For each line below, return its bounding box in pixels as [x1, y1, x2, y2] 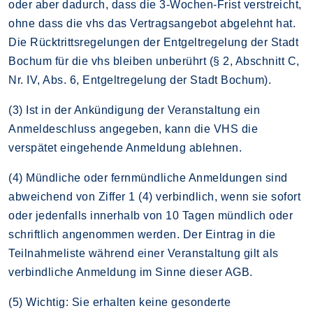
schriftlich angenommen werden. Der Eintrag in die [8, 228, 276, 240]
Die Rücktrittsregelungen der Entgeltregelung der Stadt [8, 36, 298, 48]
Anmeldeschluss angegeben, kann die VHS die [8, 122, 258, 135]
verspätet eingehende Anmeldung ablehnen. [8, 141, 242, 154]
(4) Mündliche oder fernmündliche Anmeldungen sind [8, 171, 288, 184]
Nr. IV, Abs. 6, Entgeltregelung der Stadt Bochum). [8, 73, 271, 86]
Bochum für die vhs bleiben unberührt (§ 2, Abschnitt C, [8, 54, 300, 67]
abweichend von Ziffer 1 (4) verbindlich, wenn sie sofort [8, 190, 300, 203]
